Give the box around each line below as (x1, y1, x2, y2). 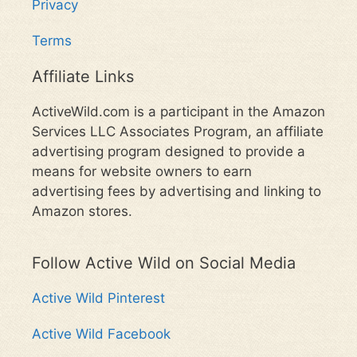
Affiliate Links (32, 66, 134, 86)
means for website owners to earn (32, 163, 252, 179)
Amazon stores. (32, 202, 132, 219)
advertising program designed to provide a (32, 143, 305, 159)
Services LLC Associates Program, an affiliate (32, 123, 324, 139)
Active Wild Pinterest (32, 289, 165, 306)
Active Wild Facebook (32, 325, 171, 342)
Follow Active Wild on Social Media (32, 253, 296, 273)
